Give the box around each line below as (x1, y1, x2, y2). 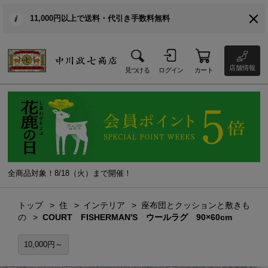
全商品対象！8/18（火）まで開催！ (8, 168, 132, 178)
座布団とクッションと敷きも (141, 200, 251, 211)
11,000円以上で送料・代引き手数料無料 (29, 14, 170, 23)
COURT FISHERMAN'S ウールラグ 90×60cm (42, 212, 232, 223)
